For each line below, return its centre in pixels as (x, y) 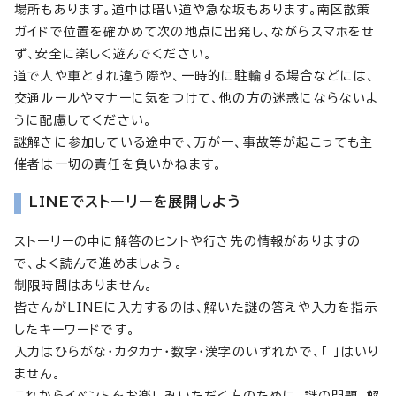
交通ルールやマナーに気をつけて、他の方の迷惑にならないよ (197, 98)
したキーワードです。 (75, 329)
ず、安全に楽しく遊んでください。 (114, 53)
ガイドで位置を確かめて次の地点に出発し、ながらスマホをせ (195, 31)
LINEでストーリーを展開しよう (135, 201)
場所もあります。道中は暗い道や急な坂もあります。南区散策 (193, 9)
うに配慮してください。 (84, 120)
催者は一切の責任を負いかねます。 (118, 164)
